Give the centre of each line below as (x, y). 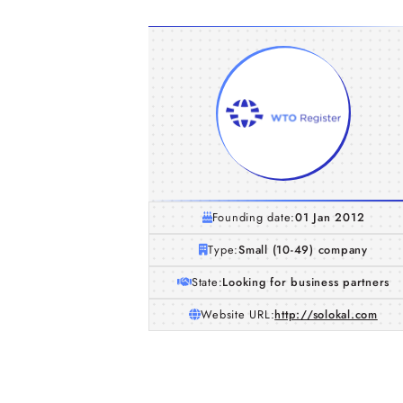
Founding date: (254, 217)
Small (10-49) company (303, 250)
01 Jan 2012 (330, 217)
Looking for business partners (306, 282)
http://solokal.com (326, 314)
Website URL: (238, 314)
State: (207, 282)
